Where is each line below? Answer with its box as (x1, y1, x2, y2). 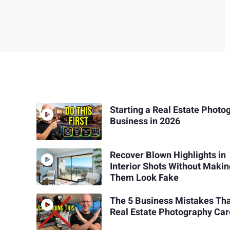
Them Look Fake (110, 171, 179, 185)
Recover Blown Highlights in (110, 148, 226, 163)
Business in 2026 (110, 114, 181, 129)
